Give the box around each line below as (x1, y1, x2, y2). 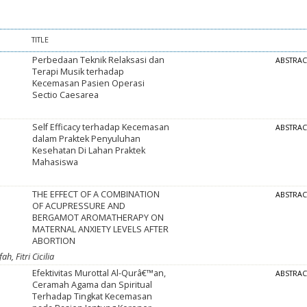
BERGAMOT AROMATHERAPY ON (32, 212, 164, 224)
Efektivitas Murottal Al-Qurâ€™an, (32, 267, 167, 280)
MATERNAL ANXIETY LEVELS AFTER (32, 223, 169, 236)
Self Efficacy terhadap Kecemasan (32, 121, 170, 134)
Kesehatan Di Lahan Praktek (32, 145, 146, 157)
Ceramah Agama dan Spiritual (32, 279, 153, 291)
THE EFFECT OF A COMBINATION (32, 188, 160, 201)
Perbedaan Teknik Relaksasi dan (32, 54, 165, 66)
